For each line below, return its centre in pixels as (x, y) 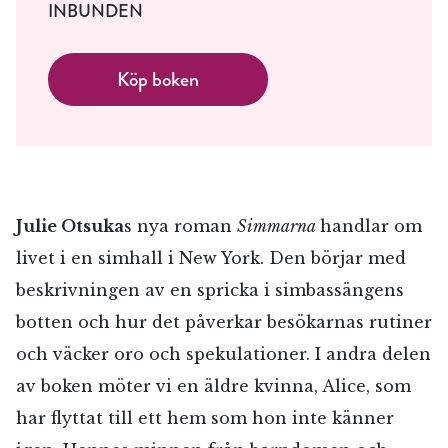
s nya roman (180, 225)
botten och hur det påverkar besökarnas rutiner (224, 321)
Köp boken (158, 79)
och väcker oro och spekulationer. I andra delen (223, 353)
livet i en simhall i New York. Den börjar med (211, 257)
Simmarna (278, 225)
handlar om (371, 225)
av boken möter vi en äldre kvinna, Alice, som (213, 385)
